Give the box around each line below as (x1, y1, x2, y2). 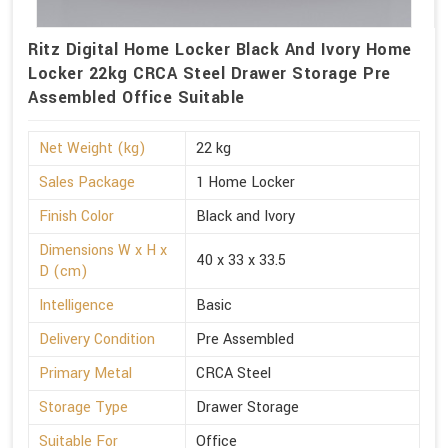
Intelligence (39, 294, 114, 316)
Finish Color (39, 205, 114, 227)
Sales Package (39, 171, 135, 193)
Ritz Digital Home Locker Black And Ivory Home (28, 37, 412, 61)
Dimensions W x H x (39, 239, 167, 261)
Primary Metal (39, 362, 132, 384)
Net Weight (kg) (39, 137, 146, 159)
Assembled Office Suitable (28, 85, 245, 109)
